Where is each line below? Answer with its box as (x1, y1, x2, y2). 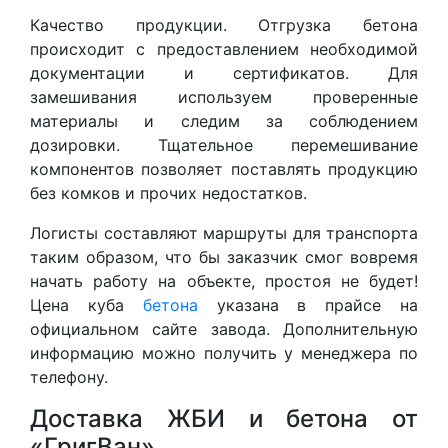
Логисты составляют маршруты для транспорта (30, 223, 418, 243)
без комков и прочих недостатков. (30, 183, 307, 203)
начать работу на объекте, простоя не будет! (30, 271, 418, 291)
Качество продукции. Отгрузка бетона (30, 15, 418, 35)
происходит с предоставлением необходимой (30, 39, 418, 59)
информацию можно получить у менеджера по (30, 343, 418, 363)
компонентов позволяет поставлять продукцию (30, 159, 418, 179)
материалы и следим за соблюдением (30, 111, 418, 131)
